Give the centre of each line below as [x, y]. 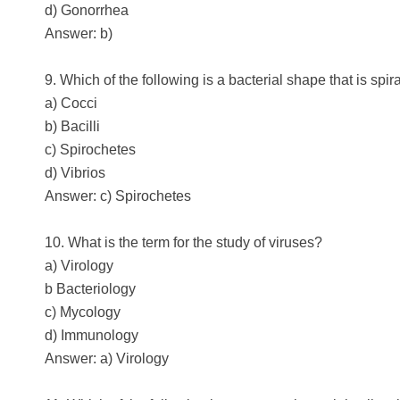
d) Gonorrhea [87, 10]
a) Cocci [71, 103]
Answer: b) [79, 33]
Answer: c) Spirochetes [118, 196]
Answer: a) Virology [107, 358]
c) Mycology [83, 312]
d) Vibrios [75, 172]
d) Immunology [92, 335]
